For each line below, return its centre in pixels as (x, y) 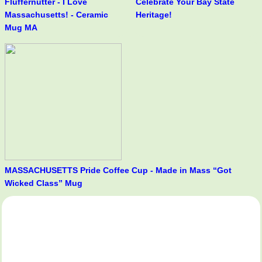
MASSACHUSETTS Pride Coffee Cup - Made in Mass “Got (118, 170)
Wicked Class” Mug (44, 183)
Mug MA (21, 28)
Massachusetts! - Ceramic (56, 15)
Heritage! (154, 15)
